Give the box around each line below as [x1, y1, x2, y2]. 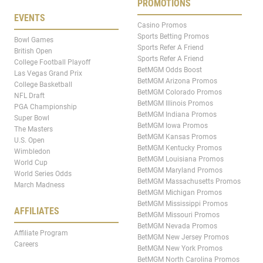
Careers [14, 240, 38, 249]
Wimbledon [14, 147, 50, 156]
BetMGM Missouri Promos [137, 211, 220, 220]
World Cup [14, 159, 48, 167]
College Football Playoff [14, 58, 90, 67]
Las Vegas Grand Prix [14, 69, 82, 78]
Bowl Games [14, 36, 53, 45]
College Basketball [14, 80, 72, 89]
